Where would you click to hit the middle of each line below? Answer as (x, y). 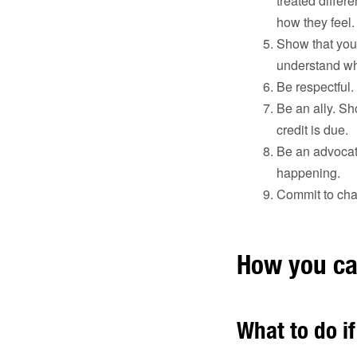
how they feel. (316, 22)
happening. (308, 173)
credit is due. (312, 129)
